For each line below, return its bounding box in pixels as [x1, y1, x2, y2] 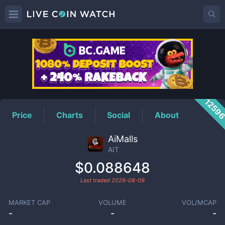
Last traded [80, 177, 111, 184]
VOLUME [98, 198, 127, 206]
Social [107, 109, 131, 120]
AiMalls [107, 134, 138, 144]
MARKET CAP [8, 198, 50, 206]
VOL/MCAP [182, 198, 217, 206]
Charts [56, 109, 83, 120]
